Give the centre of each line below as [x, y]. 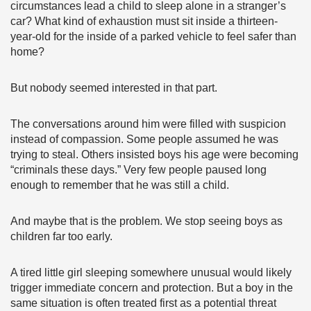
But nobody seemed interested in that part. [114, 88]
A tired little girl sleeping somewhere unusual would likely [151, 272]
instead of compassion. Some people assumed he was [144, 139]
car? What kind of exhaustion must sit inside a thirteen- [144, 21]
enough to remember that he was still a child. [120, 185]
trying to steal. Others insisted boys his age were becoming [154, 154]
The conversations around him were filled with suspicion [148, 124]
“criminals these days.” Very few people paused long [138, 170]
